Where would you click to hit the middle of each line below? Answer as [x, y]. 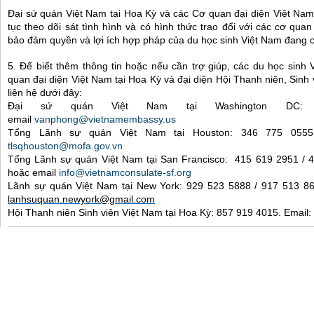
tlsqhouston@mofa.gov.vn [65, 146]
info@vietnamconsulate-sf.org [125, 172]
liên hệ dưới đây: [45, 93]
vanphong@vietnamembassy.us [105, 119]
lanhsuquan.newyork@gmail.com [81, 199]
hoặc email [33, 172]
